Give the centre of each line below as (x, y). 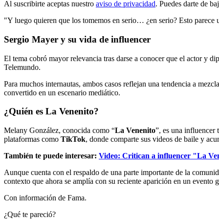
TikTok (73, 139)
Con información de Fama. (45, 198)
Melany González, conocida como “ (59, 131)
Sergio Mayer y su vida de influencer (77, 39)
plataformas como (32, 139)
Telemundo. (22, 67)
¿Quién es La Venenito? (51, 111)
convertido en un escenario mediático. (62, 92)
